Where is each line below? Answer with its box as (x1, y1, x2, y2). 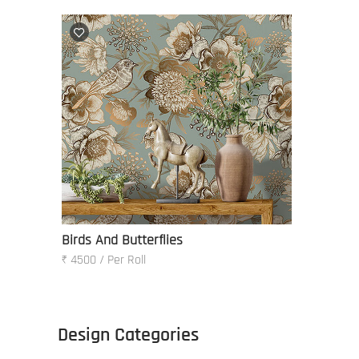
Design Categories (58, 323, 199, 347)
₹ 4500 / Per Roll (62, 252, 146, 268)
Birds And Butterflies (62, 232, 183, 249)
